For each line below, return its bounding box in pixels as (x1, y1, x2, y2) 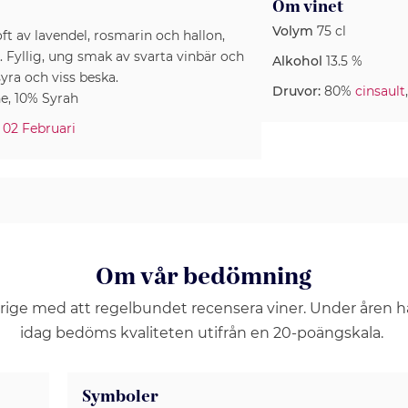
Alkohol (272, 53, 322, 69)
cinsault (355, 83, 405, 99)
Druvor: (272, 83, 321, 99)
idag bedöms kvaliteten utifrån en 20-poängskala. (20, 324, 388, 342)
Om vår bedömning (96, 260, 312, 294)
